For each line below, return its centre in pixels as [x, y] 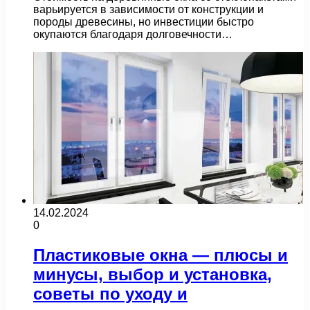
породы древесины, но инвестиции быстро [144, 22]
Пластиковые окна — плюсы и [161, 255]
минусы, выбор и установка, [153, 275]
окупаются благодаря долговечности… [133, 35]
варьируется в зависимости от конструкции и [148, 10]
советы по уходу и [110, 294]
